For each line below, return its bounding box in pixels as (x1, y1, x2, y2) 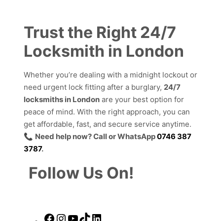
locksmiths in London (24, 94, 100, 104)
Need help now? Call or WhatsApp (35, 131, 157, 141)
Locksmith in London (24, 41, 184, 61)
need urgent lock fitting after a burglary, (24, 82, 164, 92)
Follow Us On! (29, 163, 134, 183)
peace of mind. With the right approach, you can (24, 107, 190, 116)
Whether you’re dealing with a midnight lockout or (24, 70, 197, 79)
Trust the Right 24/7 (24, 22, 176, 42)
